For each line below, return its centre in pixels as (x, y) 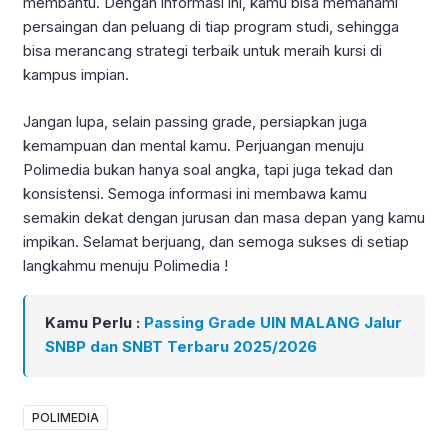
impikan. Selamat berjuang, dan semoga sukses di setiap (216, 241)
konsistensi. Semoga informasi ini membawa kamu (195, 193)
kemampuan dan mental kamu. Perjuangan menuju (193, 145)
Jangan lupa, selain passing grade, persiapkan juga (195, 121)
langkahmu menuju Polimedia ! (125, 265)
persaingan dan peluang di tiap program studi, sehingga (211, 27)
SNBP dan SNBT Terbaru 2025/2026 (181, 347)
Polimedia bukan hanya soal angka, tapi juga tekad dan (208, 169)
